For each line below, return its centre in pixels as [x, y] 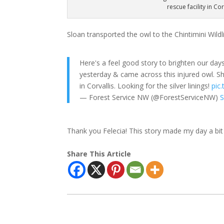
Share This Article [99, 153]
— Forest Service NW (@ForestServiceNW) [150, 97]
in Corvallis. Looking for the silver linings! [146, 85]
